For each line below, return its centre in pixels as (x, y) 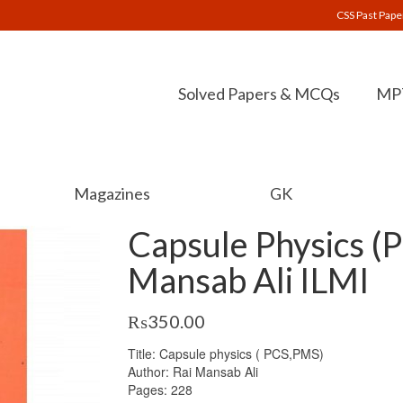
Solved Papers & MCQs (259, 94)
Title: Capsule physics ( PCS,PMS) (225, 354)
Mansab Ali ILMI (248, 280)
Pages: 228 (160, 390)
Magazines (112, 193)
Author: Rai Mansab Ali (193, 372)
